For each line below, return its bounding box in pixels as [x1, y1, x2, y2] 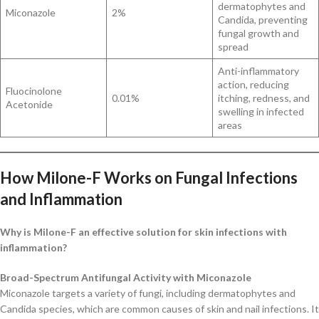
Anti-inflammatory [218, 64, 299, 77]
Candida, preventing [218, 13, 308, 26]
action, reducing [218, 78, 289, 90]
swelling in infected [218, 105, 304, 117]
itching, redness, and [218, 91, 310, 104]
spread [218, 40, 249, 53]
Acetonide [6, 98, 53, 110]
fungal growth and [218, 26, 299, 39]
